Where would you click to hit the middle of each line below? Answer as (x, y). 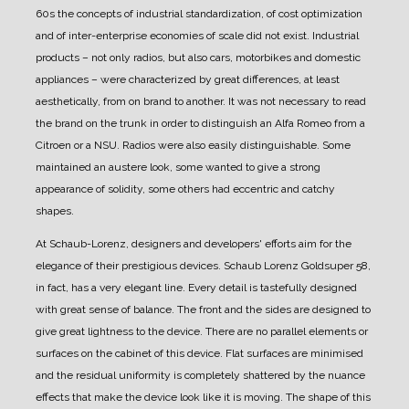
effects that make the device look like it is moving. (159, 398)
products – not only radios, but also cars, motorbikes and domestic (198, 58)
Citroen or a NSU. (78, 146)
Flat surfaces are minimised (293, 354)
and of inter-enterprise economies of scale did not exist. (173, 36)
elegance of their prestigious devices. (128, 266)
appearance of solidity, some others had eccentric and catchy (185, 189)
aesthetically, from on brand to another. (131, 102)
